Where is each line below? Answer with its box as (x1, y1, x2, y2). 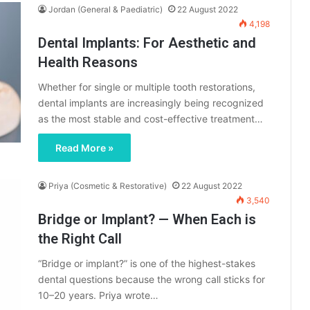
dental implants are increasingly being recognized (38, 97, 264, 109)
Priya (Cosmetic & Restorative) (48, 181, 167, 192)
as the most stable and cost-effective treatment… (38, 113, 263, 125)
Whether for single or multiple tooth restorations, (38, 81, 255, 93)
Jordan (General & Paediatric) (48, 4, 163, 15)
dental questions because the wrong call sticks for (38, 273, 265, 286)
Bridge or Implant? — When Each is (38, 211, 256, 228)
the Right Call (38, 230, 122, 248)
